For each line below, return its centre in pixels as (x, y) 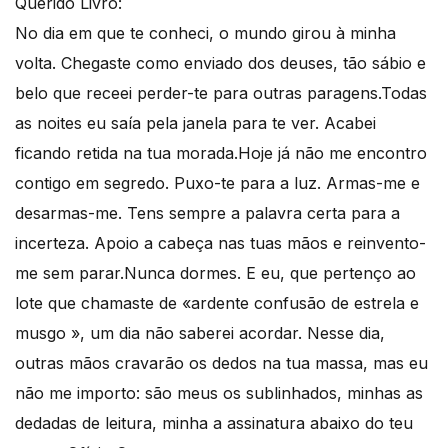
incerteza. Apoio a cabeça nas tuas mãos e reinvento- (220, 243)
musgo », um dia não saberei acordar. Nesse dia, (200, 333)
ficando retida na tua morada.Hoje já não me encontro (221, 153)
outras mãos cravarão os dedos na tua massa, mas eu (221, 363)
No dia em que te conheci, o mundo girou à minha (205, 33)
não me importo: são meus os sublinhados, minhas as (219, 393)
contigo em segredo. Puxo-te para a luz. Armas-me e (217, 183)
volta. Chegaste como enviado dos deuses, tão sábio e (220, 63)
